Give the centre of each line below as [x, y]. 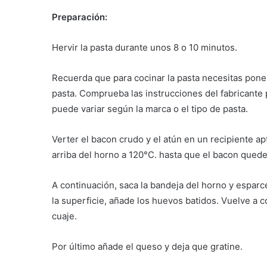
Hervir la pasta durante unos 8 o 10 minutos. [145, 48]
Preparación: [80, 17]
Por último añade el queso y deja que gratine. [147, 247]
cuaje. [64, 216]
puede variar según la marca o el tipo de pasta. [150, 109]
